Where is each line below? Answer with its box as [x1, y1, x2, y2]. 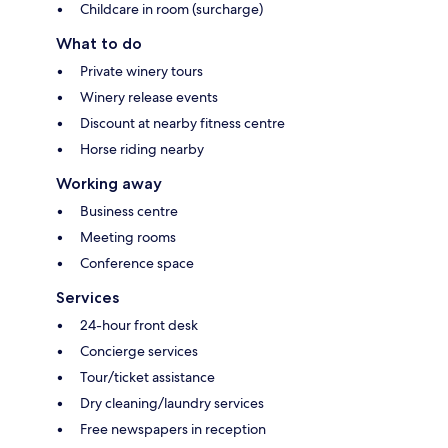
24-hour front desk [80, 315, 198, 334]
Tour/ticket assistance [80, 367, 215, 386]
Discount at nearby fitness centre [80, 113, 285, 132]
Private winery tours [80, 61, 203, 80]
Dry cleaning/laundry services [80, 393, 264, 412]
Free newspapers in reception [80, 419, 266, 438]
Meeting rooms [80, 227, 176, 246]
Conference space [80, 253, 194, 272]
